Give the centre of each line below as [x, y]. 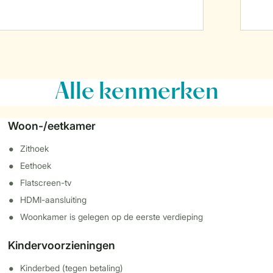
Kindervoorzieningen [62, 245]
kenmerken [156, 93]
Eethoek [36, 165]
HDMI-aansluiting [54, 200]
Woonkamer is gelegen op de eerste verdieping [112, 217]
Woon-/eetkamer [52, 126]
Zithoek [35, 148]
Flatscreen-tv [46, 183]
